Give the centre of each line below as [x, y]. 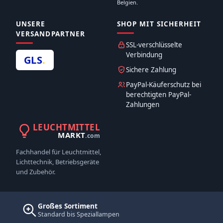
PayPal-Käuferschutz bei [164, 85]
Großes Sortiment [68, 206]
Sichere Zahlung [151, 70]
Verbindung [144, 55]
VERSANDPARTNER [51, 34]
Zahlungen [143, 105]
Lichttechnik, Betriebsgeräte [57, 162]
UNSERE [31, 24]
